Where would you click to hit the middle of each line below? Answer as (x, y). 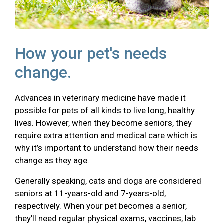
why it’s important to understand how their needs (107, 148)
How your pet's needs (91, 53)
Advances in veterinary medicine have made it (100, 98)
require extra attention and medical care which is (106, 135)
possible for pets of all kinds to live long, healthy (105, 110)
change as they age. (53, 160)
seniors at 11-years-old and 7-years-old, (90, 193)
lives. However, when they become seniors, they (103, 123)
